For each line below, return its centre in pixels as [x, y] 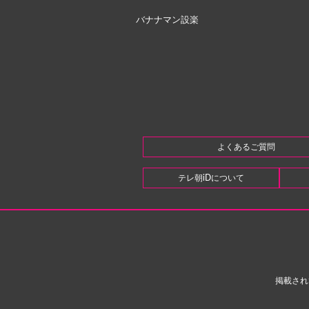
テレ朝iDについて [211, 178]
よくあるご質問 [246, 147]
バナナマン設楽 [167, 20]
